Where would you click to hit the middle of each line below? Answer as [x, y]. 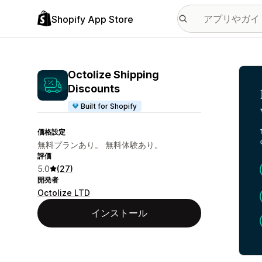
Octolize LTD [64, 193]
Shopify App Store [92, 19]
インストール [119, 213]
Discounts [94, 89]
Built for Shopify [109, 106]
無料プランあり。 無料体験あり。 [100, 145]
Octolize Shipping [113, 75]
